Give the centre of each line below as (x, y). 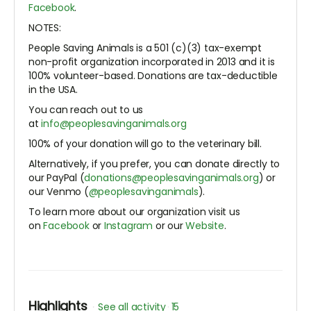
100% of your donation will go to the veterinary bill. (145, 144)
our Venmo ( (59, 192)
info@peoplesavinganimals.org (114, 124)
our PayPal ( (57, 178)
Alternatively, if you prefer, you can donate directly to (154, 164)
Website (205, 226)
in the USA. (53, 90)
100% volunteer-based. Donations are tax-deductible (153, 76)
